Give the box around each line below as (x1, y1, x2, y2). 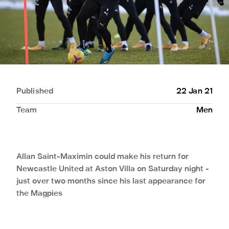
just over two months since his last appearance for (16, 177, 205, 185)
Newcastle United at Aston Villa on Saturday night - (16, 165, 209, 173)
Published (16, 87, 53, 95)
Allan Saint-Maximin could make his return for (16, 153, 189, 161)
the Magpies (16, 190, 62, 197)
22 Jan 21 (176, 87, 213, 95)
